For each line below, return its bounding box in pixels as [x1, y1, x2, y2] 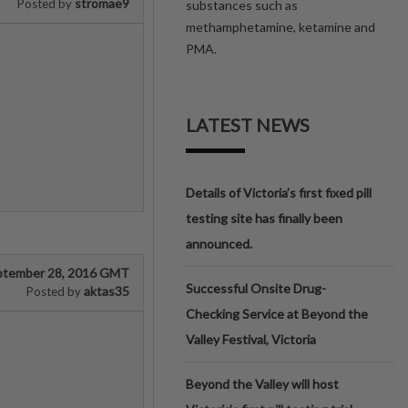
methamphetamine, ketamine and [186, 19, 375, 35]
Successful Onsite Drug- [186, 280, 326, 296]
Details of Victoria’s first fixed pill [186, 185, 372, 200]
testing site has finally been [186, 210, 342, 226]
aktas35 [81, 283, 129, 299]
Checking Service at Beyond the [186, 306, 368, 321]
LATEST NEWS [186, 114, 310, 136]
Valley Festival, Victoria [186, 331, 316, 347]
